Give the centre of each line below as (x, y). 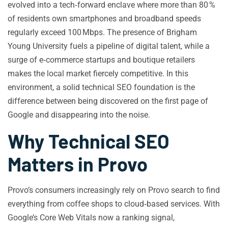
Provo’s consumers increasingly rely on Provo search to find (114, 190)
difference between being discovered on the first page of (108, 101)
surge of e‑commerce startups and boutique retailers (101, 60)
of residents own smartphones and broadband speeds (104, 19)
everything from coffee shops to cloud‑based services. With (114, 204)
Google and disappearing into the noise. (79, 115)
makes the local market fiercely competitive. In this (98, 74)
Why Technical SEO (89, 141)
